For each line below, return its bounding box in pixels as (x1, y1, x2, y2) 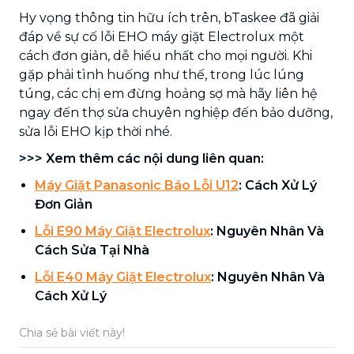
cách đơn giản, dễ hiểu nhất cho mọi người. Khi (19, 47, 312, 63)
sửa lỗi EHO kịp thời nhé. (19, 123, 172, 139)
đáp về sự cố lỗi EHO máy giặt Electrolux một (19, 28, 304, 44)
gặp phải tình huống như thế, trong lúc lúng (19, 66, 304, 82)
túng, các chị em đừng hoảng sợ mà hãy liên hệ (19, 85, 318, 101)
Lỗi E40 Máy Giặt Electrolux (35, 269, 211, 284)
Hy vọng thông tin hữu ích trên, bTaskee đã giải (19, 9, 319, 25)
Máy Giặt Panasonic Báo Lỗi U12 (35, 177, 239, 193)
